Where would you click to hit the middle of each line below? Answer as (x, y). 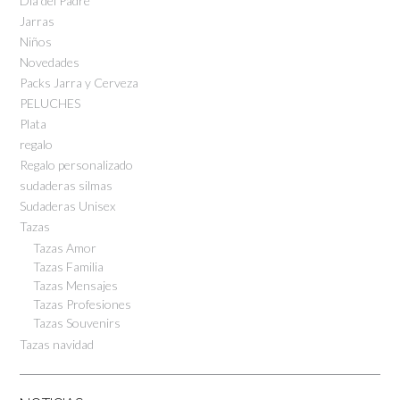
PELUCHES (50, 103)
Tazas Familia (68, 266)
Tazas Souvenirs (77, 322)
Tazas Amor (65, 247)
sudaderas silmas (66, 185)
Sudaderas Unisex (67, 205)
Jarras (37, 21)
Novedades (50, 62)
